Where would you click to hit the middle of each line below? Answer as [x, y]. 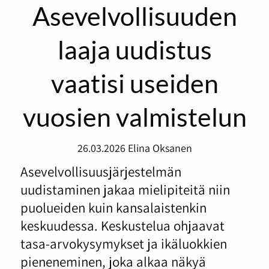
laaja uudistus [134, 50]
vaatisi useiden [134, 83]
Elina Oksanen [160, 147]
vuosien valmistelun [134, 117]
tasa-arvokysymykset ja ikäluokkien [123, 243]
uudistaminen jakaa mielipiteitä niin [125, 189]
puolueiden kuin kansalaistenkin [113, 207]
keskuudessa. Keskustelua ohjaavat [122, 225]
